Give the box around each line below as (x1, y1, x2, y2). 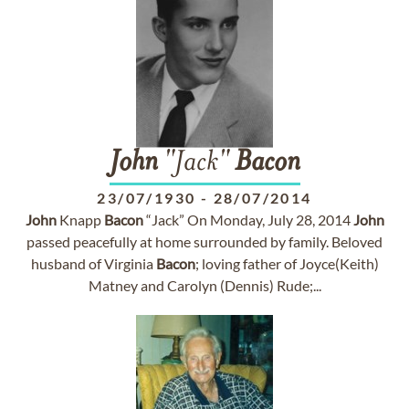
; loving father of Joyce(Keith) (194, 255, 379, 272)
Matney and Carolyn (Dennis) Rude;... (88, 277, 321, 294)
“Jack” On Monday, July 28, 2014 (142, 211, 353, 228)
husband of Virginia (30, 255, 156, 272)
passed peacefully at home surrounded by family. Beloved (26, 233, 383, 250)
